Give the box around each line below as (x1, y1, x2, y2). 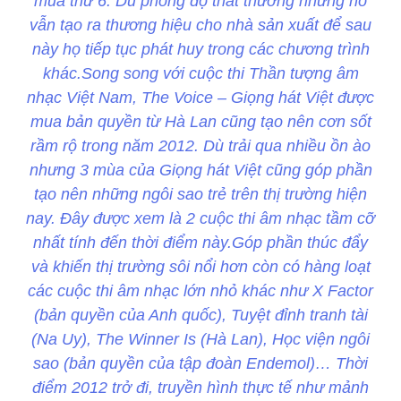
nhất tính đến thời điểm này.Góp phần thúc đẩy (33, 234, 368, 252)
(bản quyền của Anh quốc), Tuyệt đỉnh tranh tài (33, 306, 368, 325)
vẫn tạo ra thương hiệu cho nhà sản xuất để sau (30, 16, 371, 35)
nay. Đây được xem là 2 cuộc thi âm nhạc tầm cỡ (26, 209, 375, 228)
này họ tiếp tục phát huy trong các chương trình (31, 40, 370, 59)
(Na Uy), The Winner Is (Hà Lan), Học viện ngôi (31, 330, 370, 349)
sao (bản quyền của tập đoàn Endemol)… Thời (33, 354, 368, 373)
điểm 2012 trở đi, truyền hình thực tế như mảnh (32, 379, 369, 397)
